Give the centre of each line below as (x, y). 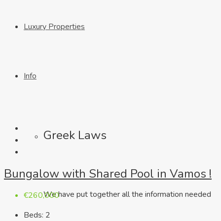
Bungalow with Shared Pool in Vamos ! (108, 174)
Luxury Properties (54, 27)
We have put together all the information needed (127, 194)
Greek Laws (75, 135)
